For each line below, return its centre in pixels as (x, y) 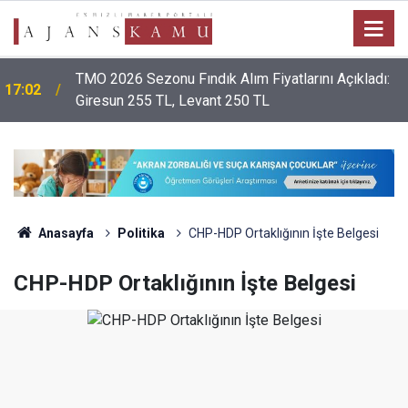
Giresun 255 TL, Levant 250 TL (173, 101)
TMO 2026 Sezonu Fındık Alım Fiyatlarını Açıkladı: (233, 79)
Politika (141, 233)
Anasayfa (64, 233)
